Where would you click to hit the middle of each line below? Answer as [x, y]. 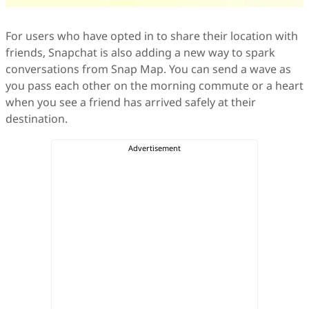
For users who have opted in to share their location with [152, 36]
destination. [38, 119]
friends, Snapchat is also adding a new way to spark [140, 53]
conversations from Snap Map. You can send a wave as [148, 69]
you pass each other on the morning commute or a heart [154, 86]
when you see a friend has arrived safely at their [131, 102]
